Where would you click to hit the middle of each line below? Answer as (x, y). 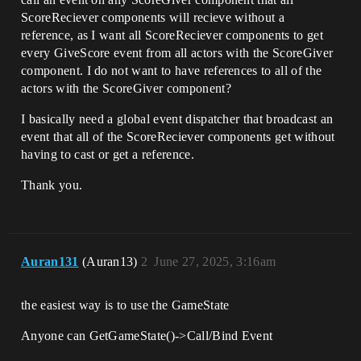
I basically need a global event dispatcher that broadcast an (177, 119)
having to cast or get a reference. (108, 154)
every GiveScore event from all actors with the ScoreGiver (177, 53)
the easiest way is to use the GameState (125, 305)
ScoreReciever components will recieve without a (153, 17)
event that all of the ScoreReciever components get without (178, 137)
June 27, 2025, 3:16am (215, 261)
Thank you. (52, 185)
